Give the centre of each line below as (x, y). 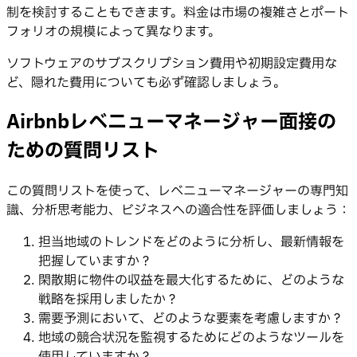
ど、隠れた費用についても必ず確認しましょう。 (146, 83)
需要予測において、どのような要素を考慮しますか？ (191, 318)
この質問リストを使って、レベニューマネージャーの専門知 (177, 191)
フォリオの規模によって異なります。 (114, 32)
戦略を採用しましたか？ (108, 299)
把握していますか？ (95, 261)
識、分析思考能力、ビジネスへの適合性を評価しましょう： (178, 210)
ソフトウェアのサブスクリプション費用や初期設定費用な (172, 64)
